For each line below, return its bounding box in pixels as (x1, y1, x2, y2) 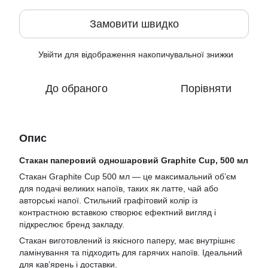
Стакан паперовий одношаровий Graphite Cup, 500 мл (19, 156, 248, 165)
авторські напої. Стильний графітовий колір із (19, 196, 197, 205)
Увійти (38, 50, 62, 59)
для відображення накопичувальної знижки (62, 50, 233, 59)
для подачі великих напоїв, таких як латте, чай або (19, 184, 218, 193)
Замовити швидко (89, 17, 179, 30)
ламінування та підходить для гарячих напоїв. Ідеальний (19, 248, 242, 257)
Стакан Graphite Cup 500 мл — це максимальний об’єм (19, 172, 236, 181)
